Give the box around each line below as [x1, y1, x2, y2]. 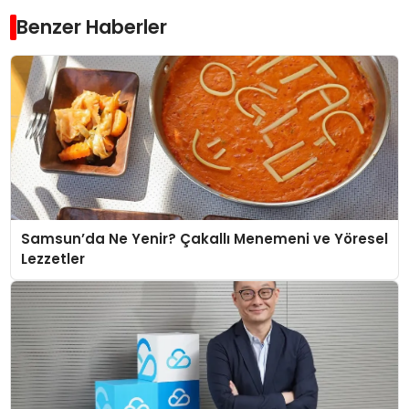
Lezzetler [20, 249, 85, 269]
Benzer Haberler [16, 14, 168, 41]
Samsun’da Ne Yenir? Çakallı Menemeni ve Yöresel [20, 229, 388, 249]
